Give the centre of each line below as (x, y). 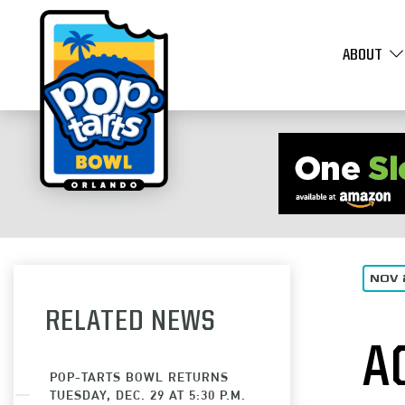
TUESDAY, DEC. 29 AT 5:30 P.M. (148, 395)
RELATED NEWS (131, 323)
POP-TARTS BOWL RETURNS (139, 377)
